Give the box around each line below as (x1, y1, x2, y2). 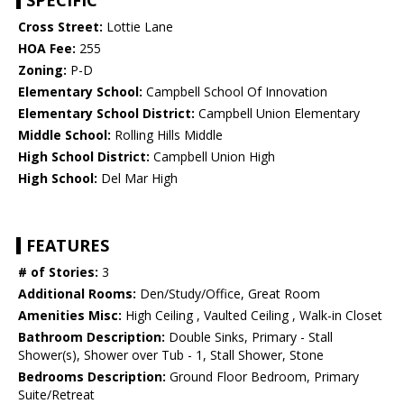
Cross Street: (18, 18, 103, 36)
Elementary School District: (18, 105, 195, 123)
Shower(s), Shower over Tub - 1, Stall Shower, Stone (18, 346, 324, 364)
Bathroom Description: (18, 328, 165, 346)
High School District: (18, 148, 150, 166)
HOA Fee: (18, 40, 76, 58)
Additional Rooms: (18, 285, 136, 303)
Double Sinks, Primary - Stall (165, 328, 333, 346)
